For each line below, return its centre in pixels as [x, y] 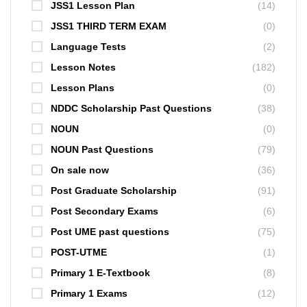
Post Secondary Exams [105, 211]
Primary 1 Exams [89, 293]
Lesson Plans [83, 87]
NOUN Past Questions [102, 149]
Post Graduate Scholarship [114, 190]
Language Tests [88, 46]
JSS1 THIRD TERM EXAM [109, 26]
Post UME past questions [110, 231]
